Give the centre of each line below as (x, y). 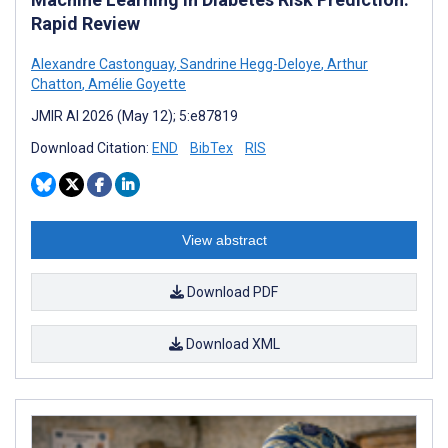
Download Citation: (91, 147)
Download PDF (231, 291)
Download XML (231, 343)
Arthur (346, 63)
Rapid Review (85, 23)
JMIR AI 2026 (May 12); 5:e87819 (134, 115)
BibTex (211, 147)
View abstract (224, 239)
